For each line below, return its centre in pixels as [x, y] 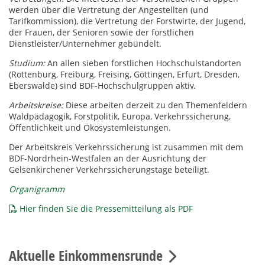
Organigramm [37, 189]
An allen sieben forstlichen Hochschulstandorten [144, 63]
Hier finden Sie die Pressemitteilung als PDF [106, 209]
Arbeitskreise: [36, 105]
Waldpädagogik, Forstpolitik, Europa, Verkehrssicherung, [120, 117]
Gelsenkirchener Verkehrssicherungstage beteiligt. [109, 170]
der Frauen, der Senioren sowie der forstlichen [101, 33]
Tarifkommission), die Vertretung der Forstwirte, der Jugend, [127, 21]
